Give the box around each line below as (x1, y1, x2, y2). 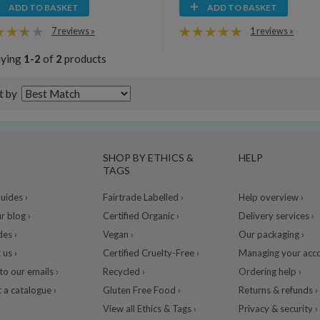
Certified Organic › (102, 210, 179, 222)
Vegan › (102, 229, 134, 241)
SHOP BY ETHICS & (102, 151, 194, 164)
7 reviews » (51, 26, 95, 37)
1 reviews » (250, 26, 294, 37)
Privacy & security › (238, 303, 318, 315)
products (61, 52, 106, 66)
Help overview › (238, 191, 304, 204)
